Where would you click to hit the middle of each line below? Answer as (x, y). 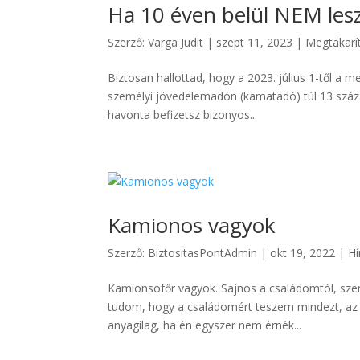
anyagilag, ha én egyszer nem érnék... (205, 325)
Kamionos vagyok (192, 225)
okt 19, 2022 (303, 253)
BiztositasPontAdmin (203, 253)
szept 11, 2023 (255, 42)
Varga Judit (176, 42)
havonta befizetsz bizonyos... (183, 115)
